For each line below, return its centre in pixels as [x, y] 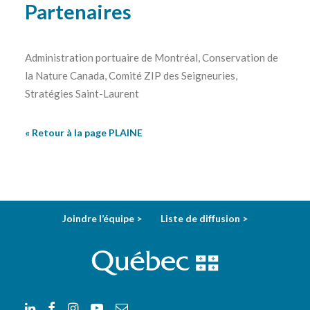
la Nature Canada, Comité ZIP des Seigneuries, [131, 75]
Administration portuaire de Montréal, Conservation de [152, 57]
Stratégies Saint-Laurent [82, 93]
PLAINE [126, 133]
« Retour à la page [67, 133]
